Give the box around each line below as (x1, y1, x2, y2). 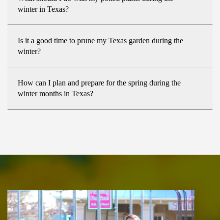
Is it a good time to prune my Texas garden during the (18, 36, 183, 45)
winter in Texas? (18, 5, 69, 13)
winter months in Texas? (18, 89, 93, 98)
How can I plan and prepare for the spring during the (18, 79, 181, 87)
